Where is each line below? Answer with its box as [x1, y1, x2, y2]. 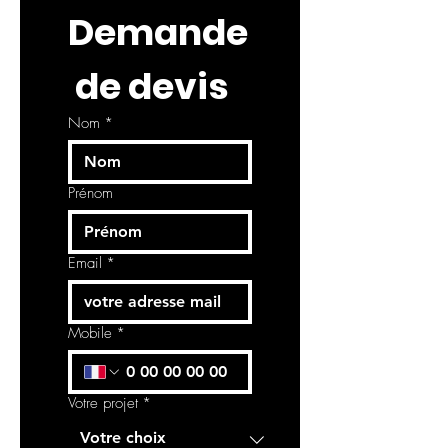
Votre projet [68, 393, 138, 413]
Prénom [68, 183, 113, 203]
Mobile [68, 323, 112, 343]
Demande [68, 7, 248, 58]
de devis [68, 61, 229, 112]
